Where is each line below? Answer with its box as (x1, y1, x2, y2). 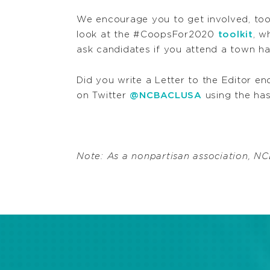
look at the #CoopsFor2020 (77, 30, 218, 40)
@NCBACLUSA (130, 90, 202, 100)
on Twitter (77, 90, 130, 100)
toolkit (218, 30, 253, 40)
